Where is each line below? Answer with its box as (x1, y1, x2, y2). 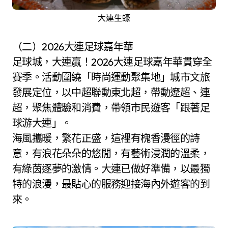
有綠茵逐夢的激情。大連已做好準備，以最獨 (12, 162, 210, 175)
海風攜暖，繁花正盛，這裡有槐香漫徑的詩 (12, 131, 200, 145)
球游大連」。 (12, 116, 72, 129)
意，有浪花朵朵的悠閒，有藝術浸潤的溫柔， (12, 147, 210, 160)
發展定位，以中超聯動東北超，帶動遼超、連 (12, 85, 210, 99)
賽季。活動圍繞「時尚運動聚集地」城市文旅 (12, 70, 210, 83)
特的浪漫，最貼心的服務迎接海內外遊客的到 (12, 177, 210, 190)
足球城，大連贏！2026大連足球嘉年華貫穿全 (12, 55, 212, 68)
